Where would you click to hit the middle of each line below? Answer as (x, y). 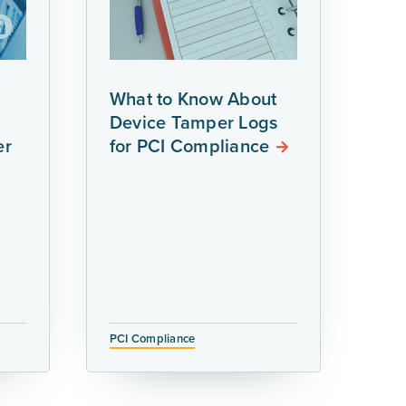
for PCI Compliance (189, 146)
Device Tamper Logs (193, 122)
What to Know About (193, 99)
